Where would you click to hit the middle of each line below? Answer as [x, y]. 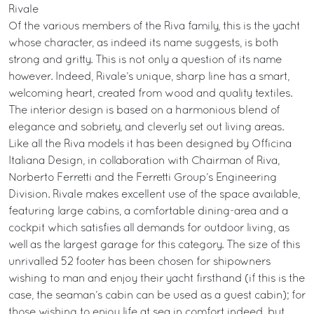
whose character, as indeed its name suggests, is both [143, 43]
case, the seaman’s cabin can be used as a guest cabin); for [157, 296]
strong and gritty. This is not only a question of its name [145, 60]
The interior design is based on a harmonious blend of [144, 111]
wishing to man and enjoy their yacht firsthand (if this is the [157, 279]
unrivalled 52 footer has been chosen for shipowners [139, 262]
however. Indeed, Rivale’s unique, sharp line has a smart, [149, 77]
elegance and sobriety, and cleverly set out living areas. [146, 128]
